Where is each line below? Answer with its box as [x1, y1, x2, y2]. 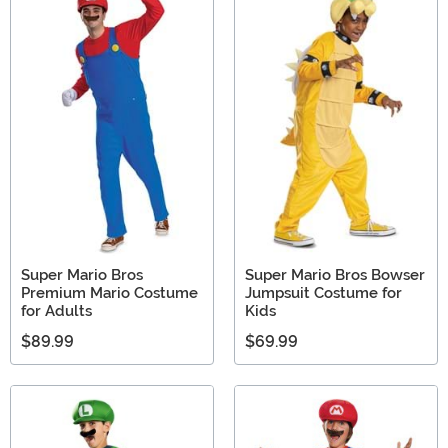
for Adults [21, 302, 92, 321]
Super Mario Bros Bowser [245, 266, 425, 285]
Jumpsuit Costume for [245, 284, 402, 303]
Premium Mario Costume [21, 284, 198, 303]
